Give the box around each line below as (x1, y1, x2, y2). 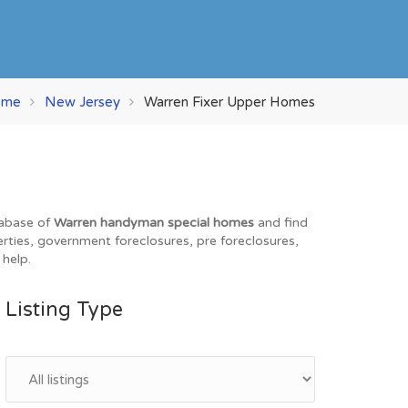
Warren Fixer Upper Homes (144, 93, 315, 109)
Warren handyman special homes (54, 215, 254, 230)
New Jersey (45, 93, 120, 109)
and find (254, 215, 308, 230)
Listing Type (5, 298, 123, 321)
